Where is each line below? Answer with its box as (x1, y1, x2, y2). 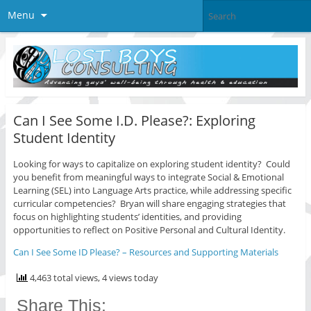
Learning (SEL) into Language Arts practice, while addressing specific (12, 184, 292, 197)
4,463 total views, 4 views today (27, 271, 158, 285)
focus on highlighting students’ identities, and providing (12, 210, 242, 224)
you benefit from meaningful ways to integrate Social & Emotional (12, 171, 284, 184)
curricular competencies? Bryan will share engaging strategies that (12, 197, 286, 210)
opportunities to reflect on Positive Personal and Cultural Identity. (12, 224, 285, 237)
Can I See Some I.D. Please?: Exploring (12, 110, 255, 130)
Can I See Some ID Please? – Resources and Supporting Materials (12, 246, 278, 259)
